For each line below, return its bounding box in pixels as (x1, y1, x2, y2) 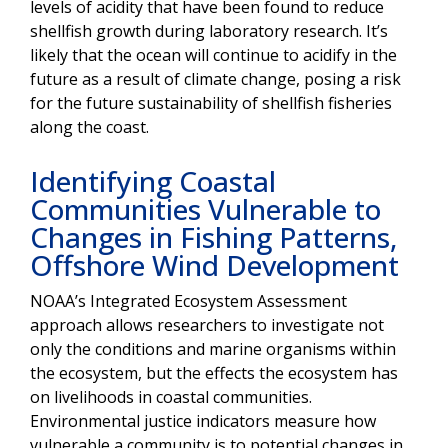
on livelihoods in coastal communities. (30, 385, 312, 408)
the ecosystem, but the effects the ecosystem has (30, 361, 398, 384)
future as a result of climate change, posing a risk (30, 67, 401, 90)
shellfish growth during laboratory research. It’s (30, 19, 388, 42)
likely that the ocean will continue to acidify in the (30, 43, 397, 66)
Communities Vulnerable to (30, 189, 381, 228)
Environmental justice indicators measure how (30, 409, 376, 432)
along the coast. (30, 115, 149, 138)
